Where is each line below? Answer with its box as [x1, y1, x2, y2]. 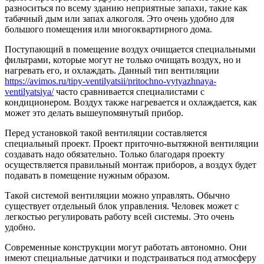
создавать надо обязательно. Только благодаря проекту [5, 148, 225, 159]
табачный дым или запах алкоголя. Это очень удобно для [5, 13, 234, 24]
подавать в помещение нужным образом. [5, 170, 170, 180]
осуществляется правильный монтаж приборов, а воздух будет [5, 159, 256, 170]
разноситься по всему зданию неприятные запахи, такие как [5, 2, 247, 13]
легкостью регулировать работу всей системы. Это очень [5, 211, 234, 222]
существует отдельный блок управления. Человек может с [5, 200, 239, 211]
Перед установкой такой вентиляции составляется [5, 127, 207, 138]
